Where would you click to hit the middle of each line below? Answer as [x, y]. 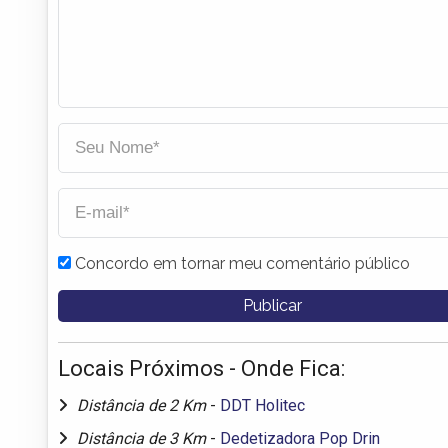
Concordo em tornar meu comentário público [242, 263]
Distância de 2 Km [143, 405]
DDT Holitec [262, 405]
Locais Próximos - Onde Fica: [201, 368]
